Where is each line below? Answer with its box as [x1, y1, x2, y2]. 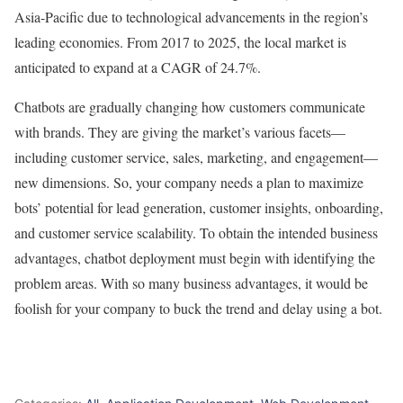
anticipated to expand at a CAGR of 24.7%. [14, 58, 261, 77]
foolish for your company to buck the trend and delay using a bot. [14, 299, 382, 318]
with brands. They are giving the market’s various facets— [14, 122, 345, 142]
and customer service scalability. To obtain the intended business [14, 223, 378, 243]
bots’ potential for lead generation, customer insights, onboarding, [14, 198, 383, 218]
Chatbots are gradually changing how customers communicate [14, 97, 365, 117]
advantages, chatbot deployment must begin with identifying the [14, 248, 375, 268]
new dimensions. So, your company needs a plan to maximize [14, 173, 363, 193]
